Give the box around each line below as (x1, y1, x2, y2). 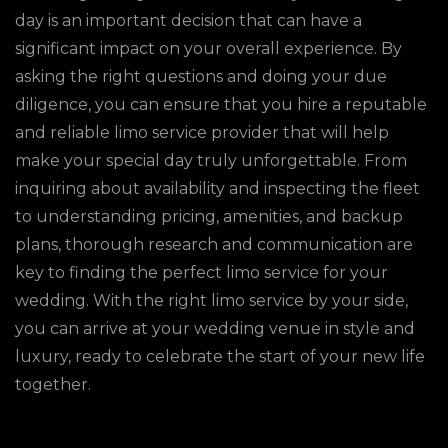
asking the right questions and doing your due (15, 67, 387, 86)
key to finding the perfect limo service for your (15, 263, 388, 282)
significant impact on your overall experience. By (15, 39, 402, 58)
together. (15, 375, 91, 394)
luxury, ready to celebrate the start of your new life (15, 347, 425, 366)
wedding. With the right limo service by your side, (15, 291, 408, 310)
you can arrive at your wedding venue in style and (15, 319, 415, 338)
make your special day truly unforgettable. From (15, 151, 407, 170)
